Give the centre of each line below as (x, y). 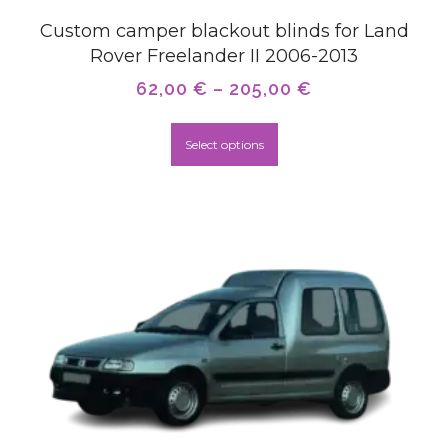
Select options (224, 144)
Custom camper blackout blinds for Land (224, 30)
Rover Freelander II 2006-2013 (224, 55)
